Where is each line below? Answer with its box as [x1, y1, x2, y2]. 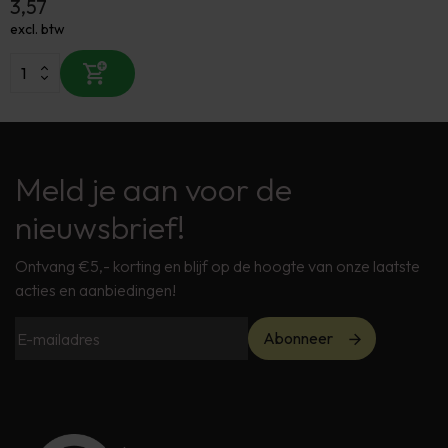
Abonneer [263, 328, 333, 348]
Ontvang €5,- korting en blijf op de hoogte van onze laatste [15, 256, 420, 276]
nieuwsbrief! [15, 207, 185, 247]
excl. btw [10, 19, 65, 38]
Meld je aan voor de [15, 169, 292, 209]
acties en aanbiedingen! [15, 280, 176, 300]
